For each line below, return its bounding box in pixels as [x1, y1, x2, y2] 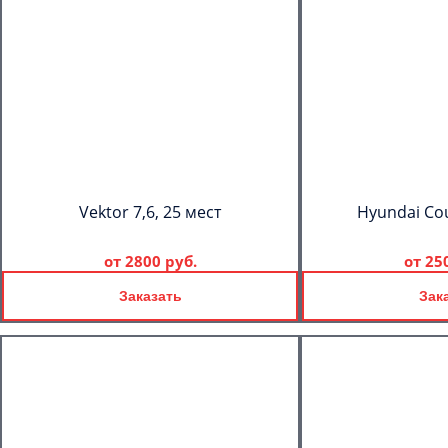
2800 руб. [124, 251, 197, 271]
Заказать [118, 288, 182, 304]
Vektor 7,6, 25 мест [79, 201, 221, 223]
